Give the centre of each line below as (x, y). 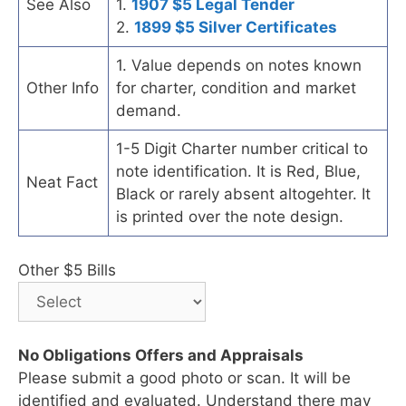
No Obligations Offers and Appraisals (161, 356)
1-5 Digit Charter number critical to (242, 148)
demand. (149, 110)
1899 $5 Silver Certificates (236, 27)
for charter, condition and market (236, 87)
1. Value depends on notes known (239, 65)
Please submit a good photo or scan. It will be (184, 378)
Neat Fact (62, 182)
